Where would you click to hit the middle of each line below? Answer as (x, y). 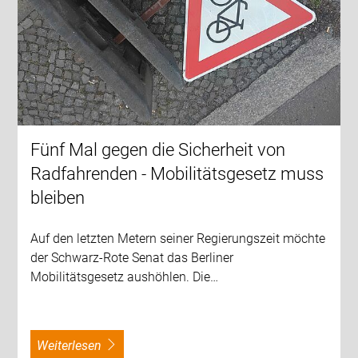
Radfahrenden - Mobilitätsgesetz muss (177, 173)
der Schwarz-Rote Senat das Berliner (132, 257)
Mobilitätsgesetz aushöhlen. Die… (125, 276)
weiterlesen (75, 345)
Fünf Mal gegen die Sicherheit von (158, 149)
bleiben (58, 197)
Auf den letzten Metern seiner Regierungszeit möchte (178, 238)
